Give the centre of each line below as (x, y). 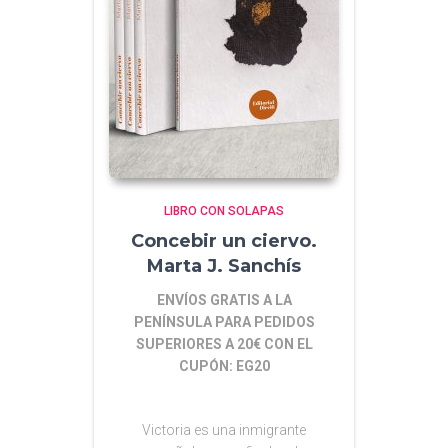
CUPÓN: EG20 (224, 365)
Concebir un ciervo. (224, 240)
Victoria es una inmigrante (224, 429)
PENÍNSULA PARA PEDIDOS (224, 321)
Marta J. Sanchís (224, 265)
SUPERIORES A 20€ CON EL (224, 343)
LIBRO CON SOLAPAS (224, 210)
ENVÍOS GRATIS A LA (224, 299)
